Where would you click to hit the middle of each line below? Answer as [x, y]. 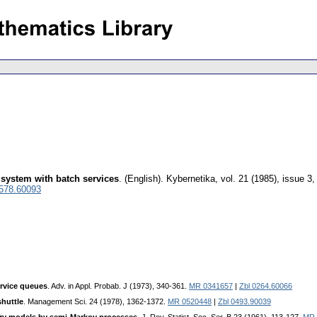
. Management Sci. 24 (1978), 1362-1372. [96, 302]
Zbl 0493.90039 [244, 302]
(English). [144, 179]
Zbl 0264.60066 [266, 286]
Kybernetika [191, 179]
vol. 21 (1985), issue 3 [266, 179]
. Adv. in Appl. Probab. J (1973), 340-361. [118, 286]
